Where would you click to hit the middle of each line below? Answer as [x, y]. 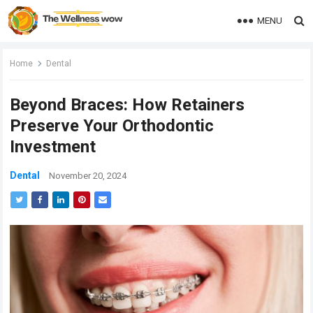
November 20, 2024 [88, 176]
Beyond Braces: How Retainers [128, 105]
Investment [53, 147]
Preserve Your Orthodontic [112, 126]
